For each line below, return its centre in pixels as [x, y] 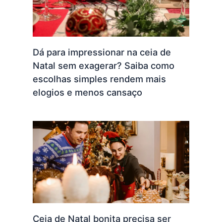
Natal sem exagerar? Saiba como [103, 66]
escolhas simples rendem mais [99, 79]
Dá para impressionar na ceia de [102, 52]
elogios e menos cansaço [88, 92]
